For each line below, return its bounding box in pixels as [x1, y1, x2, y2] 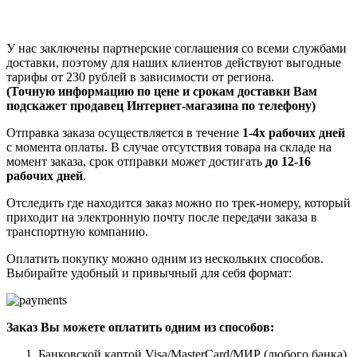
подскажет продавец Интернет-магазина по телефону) [6, 99, 316, 113]
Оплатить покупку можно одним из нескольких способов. [6, 252, 324, 266]
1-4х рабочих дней [242, 126, 345, 140]
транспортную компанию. [6, 225, 148, 239]
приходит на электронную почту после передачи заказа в [6, 210, 317, 225]
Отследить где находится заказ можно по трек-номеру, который [6, 196, 351, 210]
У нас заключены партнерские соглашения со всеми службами [6, 41, 347, 56]
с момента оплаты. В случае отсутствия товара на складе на [6, 140, 331, 155]
